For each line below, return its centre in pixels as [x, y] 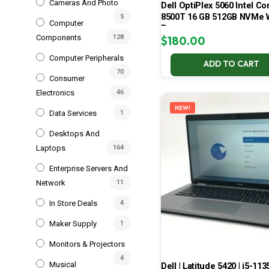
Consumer [67, 78]
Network [51, 183]
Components [59, 37]
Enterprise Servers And [89, 168]
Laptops [51, 148]
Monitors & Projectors [87, 244]
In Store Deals [73, 203]
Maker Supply [73, 223]
